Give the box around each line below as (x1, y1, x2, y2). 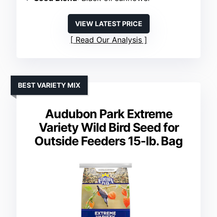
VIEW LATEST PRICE (75, 19, 142, 28)
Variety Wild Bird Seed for (38, 120, 179, 135)
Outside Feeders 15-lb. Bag (34, 134, 183, 149)
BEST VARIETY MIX (18, 81, 81, 90)
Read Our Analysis (75, 35, 142, 45)
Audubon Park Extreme (45, 107, 172, 122)
